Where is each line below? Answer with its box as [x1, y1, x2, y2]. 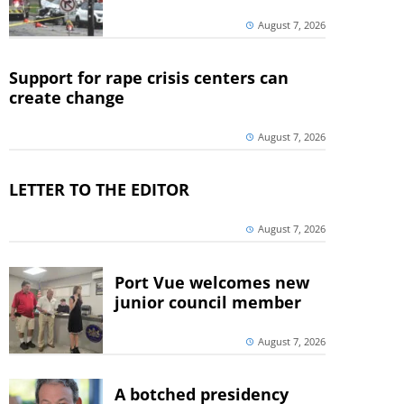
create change [9, 87, 124, 109]
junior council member [114, 290, 301, 313]
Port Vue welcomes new [114, 271, 309, 293]
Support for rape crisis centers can [9, 67, 289, 89]
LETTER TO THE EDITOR [9, 179, 189, 201]
